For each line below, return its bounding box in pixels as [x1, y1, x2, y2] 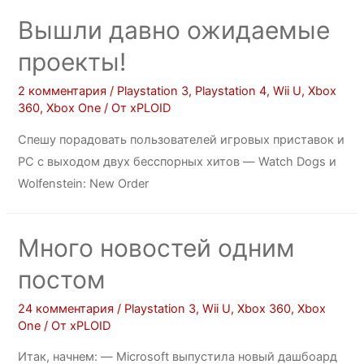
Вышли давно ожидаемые [18, 15, 331, 45]
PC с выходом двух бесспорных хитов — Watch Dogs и [18, 154, 337, 169]
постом [18, 264, 106, 294]
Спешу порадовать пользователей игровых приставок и [18, 132, 345, 147]
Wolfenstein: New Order [18, 175, 149, 191]
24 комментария [18, 301, 115, 316]
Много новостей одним [18, 232, 296, 262]
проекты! [18, 47, 127, 77]
